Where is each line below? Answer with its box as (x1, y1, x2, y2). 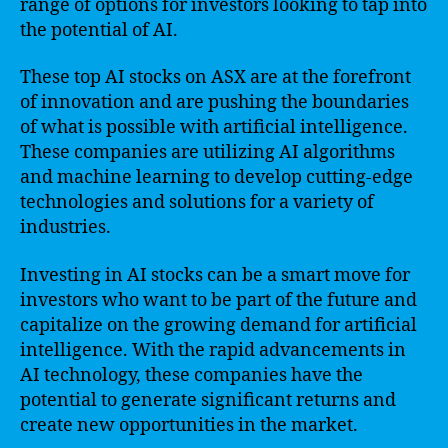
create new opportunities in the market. (20, 413, 358, 437)
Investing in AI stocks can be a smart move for (20, 263, 410, 287)
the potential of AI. (20, 18, 178, 42)
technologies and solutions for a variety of (20, 191, 374, 214)
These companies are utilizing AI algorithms (20, 141, 395, 164)
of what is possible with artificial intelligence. (20, 116, 408, 139)
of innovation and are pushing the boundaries (20, 91, 409, 114)
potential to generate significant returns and (20, 388, 396, 412)
